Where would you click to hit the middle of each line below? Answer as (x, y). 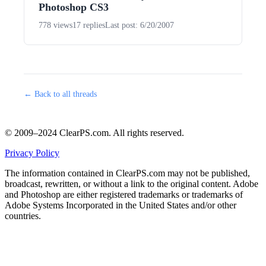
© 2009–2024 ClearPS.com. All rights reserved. (94, 133)
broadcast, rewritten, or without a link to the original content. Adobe (132, 184)
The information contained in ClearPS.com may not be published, (127, 173)
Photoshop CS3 (74, 7)
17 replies (89, 25)
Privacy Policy (32, 153)
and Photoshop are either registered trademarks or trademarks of (124, 194)
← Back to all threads (60, 94)
